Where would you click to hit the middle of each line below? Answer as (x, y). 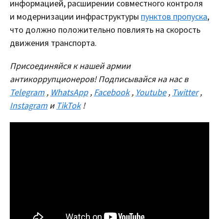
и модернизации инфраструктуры (75, 17)
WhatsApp (69, 92)
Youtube (151, 92)
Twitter (185, 92)
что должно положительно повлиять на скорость (105, 30)
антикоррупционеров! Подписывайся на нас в (99, 79)
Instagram (29, 106)
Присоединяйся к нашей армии (70, 66)
